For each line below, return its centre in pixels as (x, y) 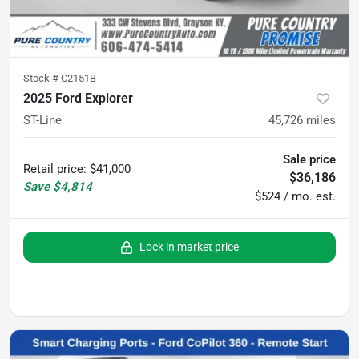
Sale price (309, 159)
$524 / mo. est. (295, 196)
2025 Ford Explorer (78, 98)
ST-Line (42, 120)
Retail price (53, 169)
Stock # (42, 78)
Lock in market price (189, 246)
